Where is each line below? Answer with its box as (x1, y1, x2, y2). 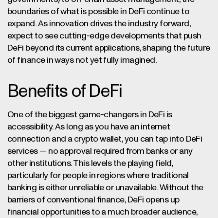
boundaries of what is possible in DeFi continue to (7, 7, 189, 16)
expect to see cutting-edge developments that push (7, 32, 201, 40)
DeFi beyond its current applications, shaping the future (7, 44, 210, 53)
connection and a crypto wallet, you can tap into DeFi (7, 135, 202, 144)
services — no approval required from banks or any (7, 147, 193, 156)
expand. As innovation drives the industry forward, (7, 19, 190, 28)
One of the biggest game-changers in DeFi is (7, 110, 172, 119)
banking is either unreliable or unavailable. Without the (7, 183, 203, 192)
